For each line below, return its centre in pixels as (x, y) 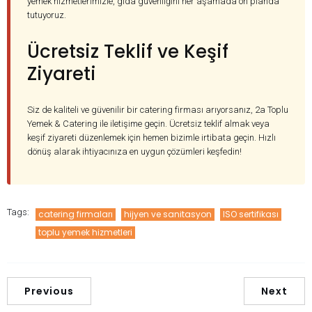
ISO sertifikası (251, 214)
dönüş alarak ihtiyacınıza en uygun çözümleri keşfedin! (134, 152)
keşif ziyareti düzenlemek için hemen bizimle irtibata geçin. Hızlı (151, 138)
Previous (49, 291)
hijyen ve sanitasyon (168, 214)
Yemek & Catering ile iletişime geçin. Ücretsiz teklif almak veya (148, 124)
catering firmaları (76, 214)
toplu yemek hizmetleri (85, 233)
